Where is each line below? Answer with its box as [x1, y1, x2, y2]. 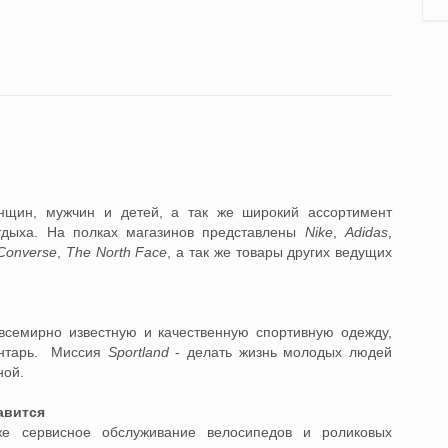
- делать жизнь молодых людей [175, 344, 393, 360]
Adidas [345, 224, 389, 240]
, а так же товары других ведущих [167, 244, 393, 260]
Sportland [107, 344, 169, 360]
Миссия [51, 344, 108, 360]
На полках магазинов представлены [46, 224, 305, 240]
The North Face [65, 244, 168, 260]
